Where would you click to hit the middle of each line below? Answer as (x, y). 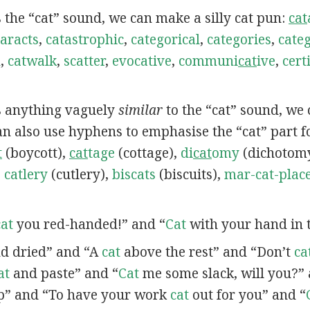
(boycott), (35, 153)
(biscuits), (190, 175)
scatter (84, 61)
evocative (142, 61)
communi (208, 61)
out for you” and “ (247, 295)
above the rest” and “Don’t (207, 252)
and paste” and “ (64, 274)
